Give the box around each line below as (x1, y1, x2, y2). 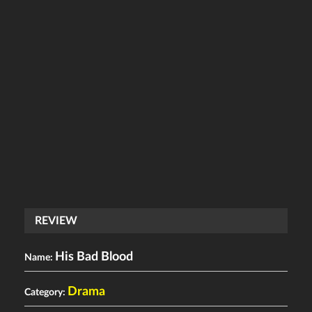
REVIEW (35, 214, 77, 226)
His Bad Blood (55, 250, 133, 263)
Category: (24, 287, 68, 297)
